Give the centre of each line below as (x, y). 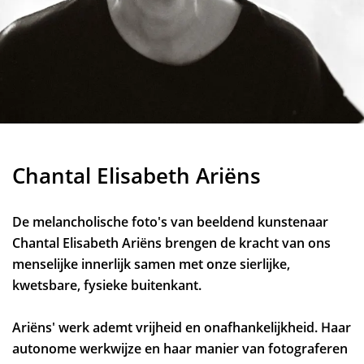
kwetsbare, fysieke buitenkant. (108, 285)
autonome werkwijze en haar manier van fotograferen (180, 349)
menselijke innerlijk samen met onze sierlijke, (151, 264)
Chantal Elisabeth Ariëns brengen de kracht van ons (171, 243)
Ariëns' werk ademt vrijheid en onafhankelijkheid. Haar (182, 328)
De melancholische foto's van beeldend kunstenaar (170, 222)
